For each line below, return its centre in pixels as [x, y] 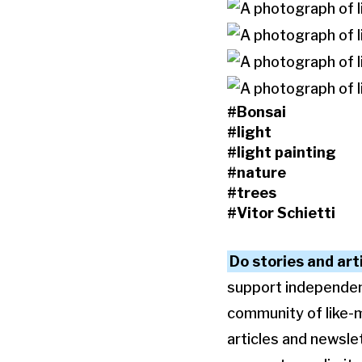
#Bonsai [257, 112]
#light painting [282, 153]
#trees [252, 193]
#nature [257, 173]
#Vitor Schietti [281, 213]
